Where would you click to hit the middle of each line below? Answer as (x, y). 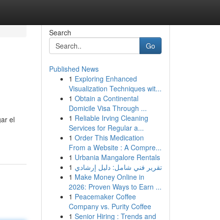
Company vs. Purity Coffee (110, 206)
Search (60, 32)
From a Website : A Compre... (115, 147)
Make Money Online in (109, 177)
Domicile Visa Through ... (108, 108)
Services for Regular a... (106, 128)
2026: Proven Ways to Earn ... (115, 187)
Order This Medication (109, 137)
